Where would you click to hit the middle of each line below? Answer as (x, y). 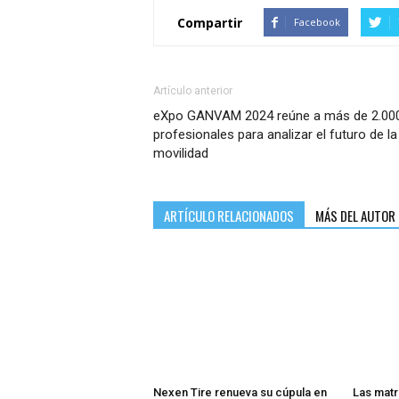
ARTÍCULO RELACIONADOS (229, 216)
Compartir (210, 22)
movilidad (181, 154)
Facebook (317, 22)
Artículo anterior (193, 91)
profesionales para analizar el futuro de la (275, 135)
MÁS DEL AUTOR (355, 216)
